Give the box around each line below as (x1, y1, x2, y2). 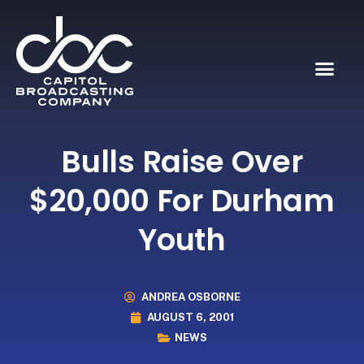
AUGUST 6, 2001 (147, 311, 234, 324)
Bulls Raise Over (61, 140, 303, 183)
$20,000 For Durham (29, 179, 335, 222)
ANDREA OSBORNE (141, 291, 240, 304)
